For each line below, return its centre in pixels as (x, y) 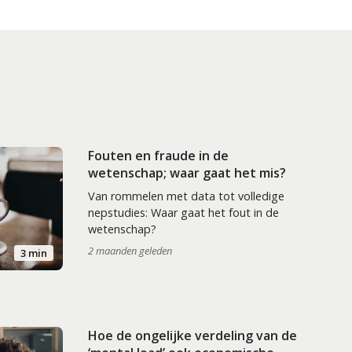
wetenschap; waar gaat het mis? (187, 172)
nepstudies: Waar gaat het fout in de (183, 212)
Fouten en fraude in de (158, 155)
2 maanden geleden (130, 250)
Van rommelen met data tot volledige (186, 196)
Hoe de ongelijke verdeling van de (192, 336)
